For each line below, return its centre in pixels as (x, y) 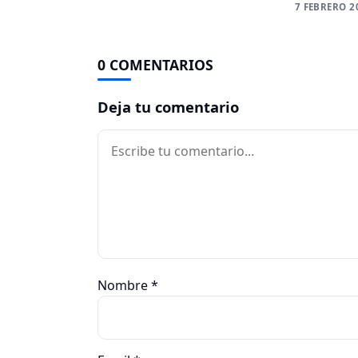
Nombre (124, 285)
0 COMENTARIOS (155, 64)
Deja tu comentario (168, 106)
